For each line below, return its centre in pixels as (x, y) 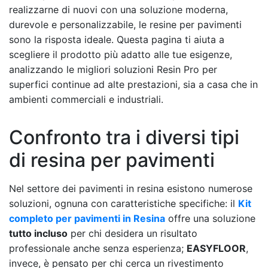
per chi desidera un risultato (133, 233)
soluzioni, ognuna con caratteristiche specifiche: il (124, 203)
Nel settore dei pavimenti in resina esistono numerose (131, 188)
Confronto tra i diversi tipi (124, 137)
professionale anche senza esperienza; (98, 248)
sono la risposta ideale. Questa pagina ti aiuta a (117, 39)
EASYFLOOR (216, 248)
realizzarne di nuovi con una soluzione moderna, (118, 9)
